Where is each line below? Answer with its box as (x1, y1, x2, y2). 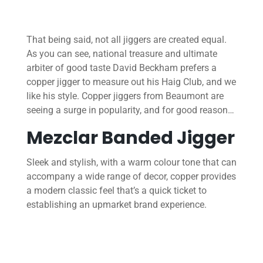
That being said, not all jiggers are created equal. (26, 34, 227, 46)
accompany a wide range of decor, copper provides (26, 171, 236, 183)
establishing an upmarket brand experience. (26, 199, 207, 211)
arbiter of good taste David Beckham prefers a (26, 62, 217, 74)
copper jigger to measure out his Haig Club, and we (26, 76, 236, 88)
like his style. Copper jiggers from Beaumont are (26, 90, 224, 102)
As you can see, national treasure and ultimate (26, 48, 217, 60)
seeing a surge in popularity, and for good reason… (26, 104, 234, 116)
